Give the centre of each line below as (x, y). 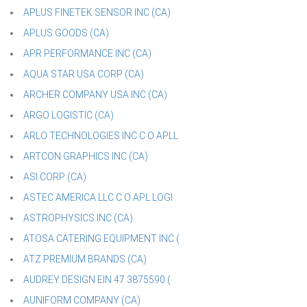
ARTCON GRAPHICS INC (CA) (86, 156)
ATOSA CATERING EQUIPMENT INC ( (101, 238)
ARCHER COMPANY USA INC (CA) (95, 95)
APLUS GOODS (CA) (66, 33)
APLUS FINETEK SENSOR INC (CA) (97, 12)
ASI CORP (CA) (55, 177)
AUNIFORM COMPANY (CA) (82, 300)
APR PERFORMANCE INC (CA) (87, 53)
